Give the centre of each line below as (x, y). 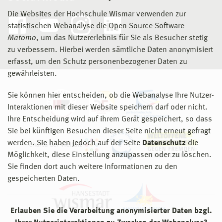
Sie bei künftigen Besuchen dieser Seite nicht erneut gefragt (109, 131)
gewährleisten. (32, 74)
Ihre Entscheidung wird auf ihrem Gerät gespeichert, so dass (110, 119)
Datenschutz (164, 143)
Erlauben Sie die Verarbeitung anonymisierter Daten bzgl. (111, 211)
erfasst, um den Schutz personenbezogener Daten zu (97, 62)
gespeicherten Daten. (44, 179)
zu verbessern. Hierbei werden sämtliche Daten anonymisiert (110, 50)
